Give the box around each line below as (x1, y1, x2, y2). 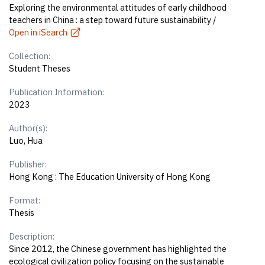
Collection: (9, 50, 51, 62)
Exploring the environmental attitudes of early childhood (9, 2, 227, 14)
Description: (9, 231, 55, 243)
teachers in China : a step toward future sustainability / (9, 14, 217, 26)
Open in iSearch (9, 27, 68, 38)
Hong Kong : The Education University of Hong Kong (9, 171, 211, 183)
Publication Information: (9, 86, 105, 98)
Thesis (9, 207, 35, 219)
